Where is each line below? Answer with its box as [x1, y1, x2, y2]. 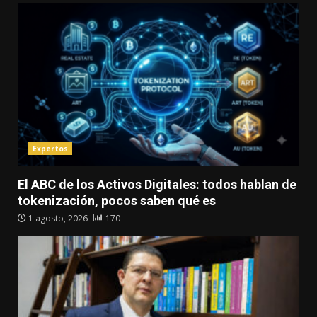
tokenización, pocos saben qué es [18, 193, 216, 209]
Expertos [33, 144, 68, 154]
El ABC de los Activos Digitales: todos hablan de [18, 177, 296, 192]
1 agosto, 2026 [26, 212, 90, 225]
